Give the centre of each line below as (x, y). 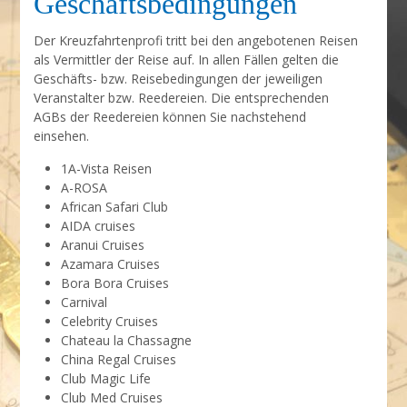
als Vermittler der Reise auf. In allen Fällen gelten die (187, 60)
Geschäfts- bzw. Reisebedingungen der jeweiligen (179, 79)
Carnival (84, 302)
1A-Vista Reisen (107, 169)
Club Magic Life (106, 378)
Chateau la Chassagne (127, 340)
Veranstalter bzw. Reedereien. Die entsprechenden (182, 98)
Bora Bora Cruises (115, 283)
